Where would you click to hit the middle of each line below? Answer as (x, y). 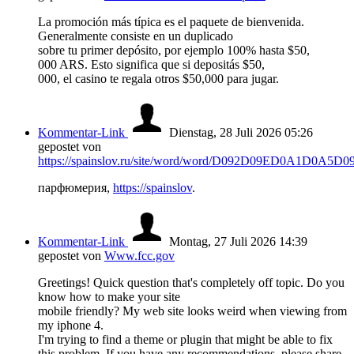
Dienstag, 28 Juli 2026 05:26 (241, 133)
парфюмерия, (75, 188)
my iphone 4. (71, 326)
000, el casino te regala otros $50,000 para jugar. (158, 79)
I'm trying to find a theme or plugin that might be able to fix (185, 340)
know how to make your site (109, 297)
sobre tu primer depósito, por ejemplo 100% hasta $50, (174, 51)
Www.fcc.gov (139, 256)
